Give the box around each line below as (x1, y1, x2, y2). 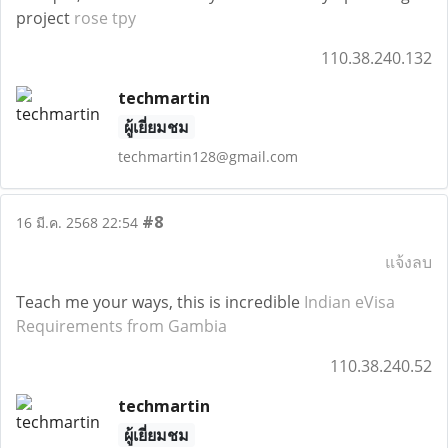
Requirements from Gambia (16, 315, 227, 337)
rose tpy (74, 7, 136, 29)
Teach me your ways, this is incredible (16, 291, 304, 313)
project (16, 7, 74, 29)
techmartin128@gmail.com (117, 147, 298, 166)
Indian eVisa (304, 291, 395, 313)
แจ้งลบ (385, 251, 432, 273)
